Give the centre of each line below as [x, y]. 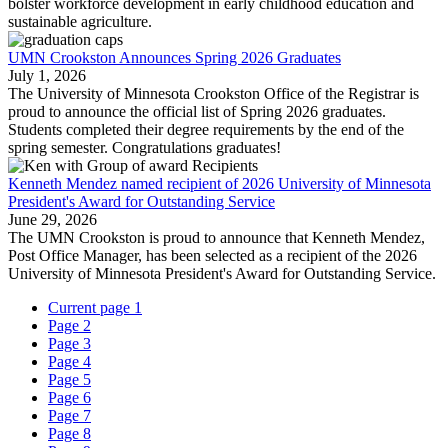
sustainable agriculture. [80, 22]
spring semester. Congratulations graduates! [144, 148]
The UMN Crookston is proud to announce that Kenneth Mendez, [216, 238]
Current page [91, 308]
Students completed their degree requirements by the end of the [206, 130]
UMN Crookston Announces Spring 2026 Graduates [174, 58]
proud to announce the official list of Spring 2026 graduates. [197, 112]
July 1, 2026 [47, 76]
